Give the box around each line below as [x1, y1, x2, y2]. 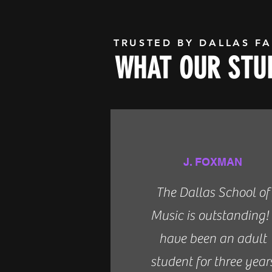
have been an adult [158, 231, 267, 246]
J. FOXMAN [183, 155, 242, 168]
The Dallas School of [155, 185, 270, 200]
